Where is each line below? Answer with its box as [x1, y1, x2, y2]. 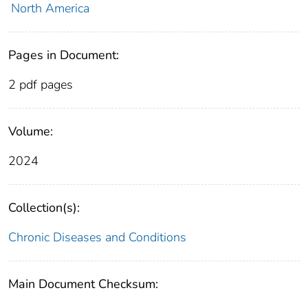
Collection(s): [8, 199, 80, 217]
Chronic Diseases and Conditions [8, 229, 186, 246]
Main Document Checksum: [8, 276, 158, 293]
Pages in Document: [8, 47, 119, 64]
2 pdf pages [8, 76, 73, 93]
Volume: [8, 123, 53, 140]
